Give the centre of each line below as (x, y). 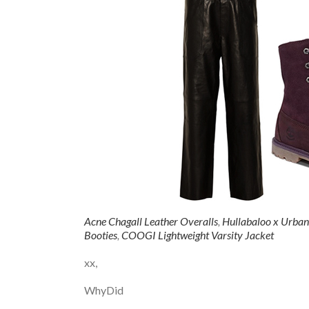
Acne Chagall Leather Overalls (151, 221)
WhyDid (104, 290)
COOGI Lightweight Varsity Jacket (198, 235)
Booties (101, 235)
